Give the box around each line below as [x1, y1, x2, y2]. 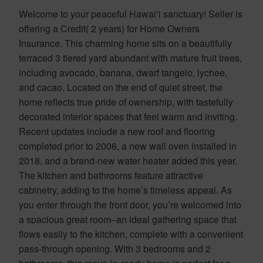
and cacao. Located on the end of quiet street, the [19, 80, 222, 94]
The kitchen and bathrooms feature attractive [19, 168, 203, 182]
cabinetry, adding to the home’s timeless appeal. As [19, 183, 232, 197]
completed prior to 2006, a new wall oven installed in [19, 139, 237, 153]
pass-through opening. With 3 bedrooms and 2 [19, 241, 211, 255]
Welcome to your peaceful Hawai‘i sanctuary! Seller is [19, 6, 242, 21]
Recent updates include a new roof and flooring [19, 124, 215, 138]
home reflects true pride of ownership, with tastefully [19, 95, 233, 109]
